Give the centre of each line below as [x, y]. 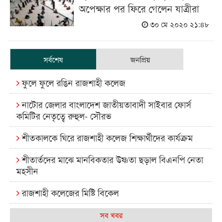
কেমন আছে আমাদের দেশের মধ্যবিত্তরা [83, 214]
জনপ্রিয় [140, 59]
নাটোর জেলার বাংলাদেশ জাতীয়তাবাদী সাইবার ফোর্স [105, 104]
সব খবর [111, 215]
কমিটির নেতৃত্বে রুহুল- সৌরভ [64, 115]
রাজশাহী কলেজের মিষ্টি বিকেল [69, 192]
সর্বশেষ [53, 59]
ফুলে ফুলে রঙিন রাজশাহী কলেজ [72, 82]
